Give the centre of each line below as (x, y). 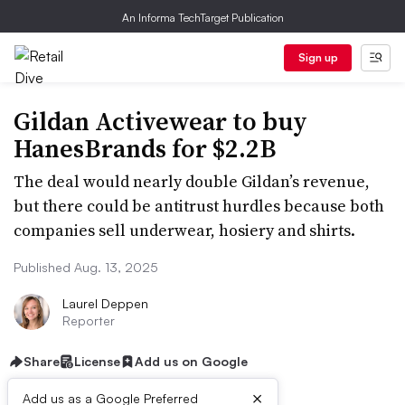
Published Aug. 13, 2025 (86, 267)
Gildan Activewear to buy (160, 121)
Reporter (89, 320)
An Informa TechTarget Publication (202, 18)
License (97, 361)
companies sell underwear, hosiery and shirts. (184, 230)
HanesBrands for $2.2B (145, 148)
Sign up (318, 57)
